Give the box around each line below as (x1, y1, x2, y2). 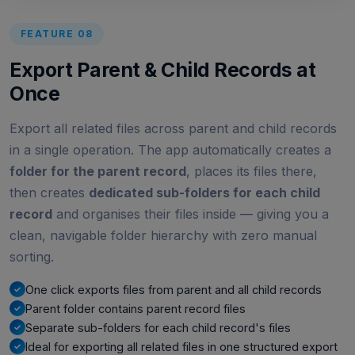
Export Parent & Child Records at (10, 58, 316, 82)
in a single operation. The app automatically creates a (10, 142, 331, 158)
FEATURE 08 (21, 28, 94, 40)
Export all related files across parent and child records (10, 120, 337, 137)
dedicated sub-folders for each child (89, 185, 320, 201)
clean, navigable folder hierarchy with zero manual (10, 227, 317, 244)
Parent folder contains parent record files (25, 302, 246, 316)
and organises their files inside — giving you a (52, 206, 329, 223)
